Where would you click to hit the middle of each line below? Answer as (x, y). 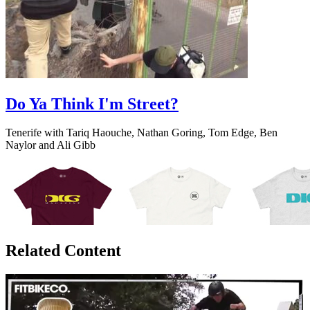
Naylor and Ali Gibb (51, 145)
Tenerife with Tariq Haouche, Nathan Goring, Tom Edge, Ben (142, 133)
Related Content (63, 251)
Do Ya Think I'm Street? (92, 103)
